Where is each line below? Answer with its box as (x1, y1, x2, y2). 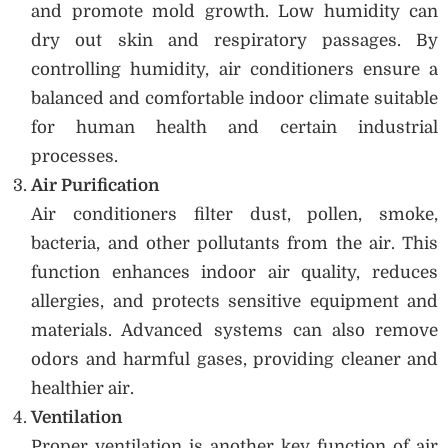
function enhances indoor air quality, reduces (31, 262, 438, 282)
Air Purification (31, 175, 160, 195)
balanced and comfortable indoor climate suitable (31, 88, 438, 108)
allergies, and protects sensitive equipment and (31, 291, 438, 311)
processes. (31, 146, 119, 166)
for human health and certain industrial (31, 117, 438, 137)
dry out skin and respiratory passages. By (31, 30, 438, 50)
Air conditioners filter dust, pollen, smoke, (31, 204, 438, 224)
